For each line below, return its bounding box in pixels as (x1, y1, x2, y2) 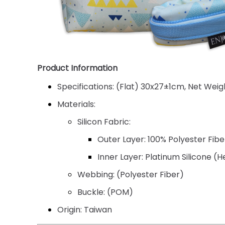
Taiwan (82, 203, 113, 215)
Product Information (37, 62, 118, 74)
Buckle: (77, 186, 105, 198)
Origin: (57, 203, 82, 215)
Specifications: (57, 80, 115, 92)
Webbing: (77, 168, 115, 180)
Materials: (57, 98, 96, 110)
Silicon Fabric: (77, 116, 131, 128)
